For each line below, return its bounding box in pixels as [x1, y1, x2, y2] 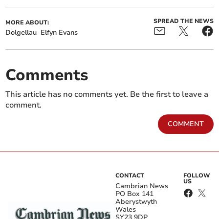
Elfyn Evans [41, 28, 78, 38]
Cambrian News [115, 181, 168, 191]
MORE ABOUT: [5, 19, 49, 27]
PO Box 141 [115, 189, 153, 199]
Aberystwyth [115, 197, 157, 207]
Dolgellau [5, 28, 37, 38]
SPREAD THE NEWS [153, 17, 214, 25]
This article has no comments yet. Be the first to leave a [5, 89, 209, 100]
